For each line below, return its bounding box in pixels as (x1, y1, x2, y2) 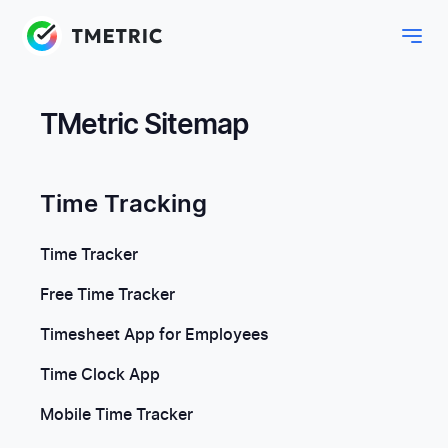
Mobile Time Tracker (40, 407, 193, 423)
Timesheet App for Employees (40, 327, 269, 343)
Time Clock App (40, 367, 160, 383)
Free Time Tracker (40, 287, 175, 303)
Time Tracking (40, 193, 207, 217)
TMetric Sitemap (40, 112, 248, 140)
